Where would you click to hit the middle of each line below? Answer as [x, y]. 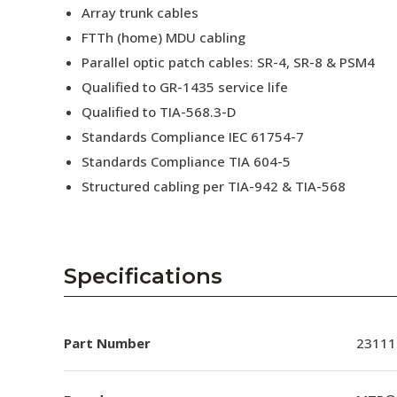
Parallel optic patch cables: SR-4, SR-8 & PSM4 [228, 62]
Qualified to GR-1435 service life [185, 87]
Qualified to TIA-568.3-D [159, 112]
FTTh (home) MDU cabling [163, 37]
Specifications [143, 276]
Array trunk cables [140, 12]
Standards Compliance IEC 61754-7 [193, 136]
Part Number [107, 343]
